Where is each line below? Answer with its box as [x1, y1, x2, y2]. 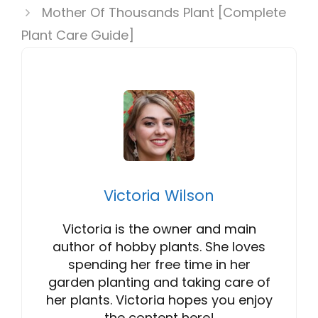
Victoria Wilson [104, 185, 214, 207]
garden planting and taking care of [48, 273, 270, 292]
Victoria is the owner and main [62, 220, 256, 238]
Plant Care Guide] [21, 26, 134, 45]
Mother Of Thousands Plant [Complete [41, 4, 286, 22]
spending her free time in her [67, 256, 251, 274]
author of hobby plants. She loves [53, 238, 265, 256]
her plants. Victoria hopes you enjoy [45, 291, 273, 309]
